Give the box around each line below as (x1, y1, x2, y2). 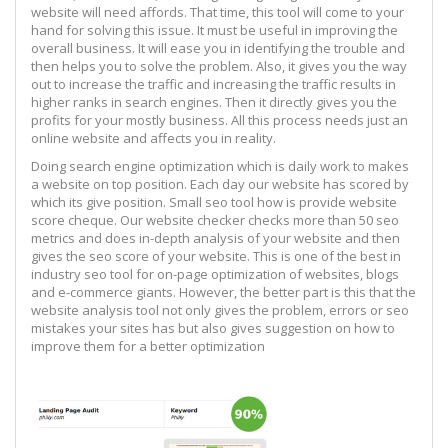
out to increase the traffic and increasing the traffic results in (31, 74, 396, 93)
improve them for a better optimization (31, 336, 265, 355)
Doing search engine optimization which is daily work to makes (31, 156, 409, 175)
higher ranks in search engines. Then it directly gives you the (31, 92, 397, 111)
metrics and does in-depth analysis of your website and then (31, 228, 400, 247)
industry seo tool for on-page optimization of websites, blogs (31, 264, 399, 283)
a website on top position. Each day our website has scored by (31, 174, 409, 193)
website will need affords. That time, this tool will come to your (31, 2, 404, 21)
